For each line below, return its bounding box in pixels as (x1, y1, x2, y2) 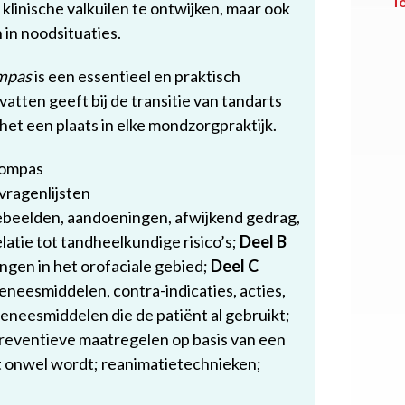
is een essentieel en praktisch (32, 66, 240, 86)
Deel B (240, 231, 287, 251)
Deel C (211, 256, 259, 276)
